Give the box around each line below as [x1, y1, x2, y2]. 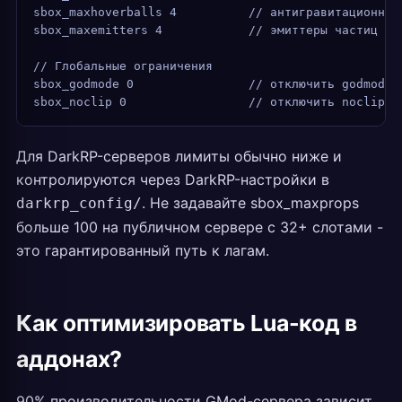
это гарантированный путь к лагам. [16, 241, 269, 259]
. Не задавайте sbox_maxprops [142, 194, 359, 212]
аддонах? [16, 345, 123, 372]
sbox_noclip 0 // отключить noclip [33, 95, 385, 109]
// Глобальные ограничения [33, 59, 213, 73]
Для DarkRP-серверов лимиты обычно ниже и [16, 147, 342, 165]
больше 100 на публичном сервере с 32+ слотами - [16, 218, 383, 236]
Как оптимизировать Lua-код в [16, 310, 358, 336]
